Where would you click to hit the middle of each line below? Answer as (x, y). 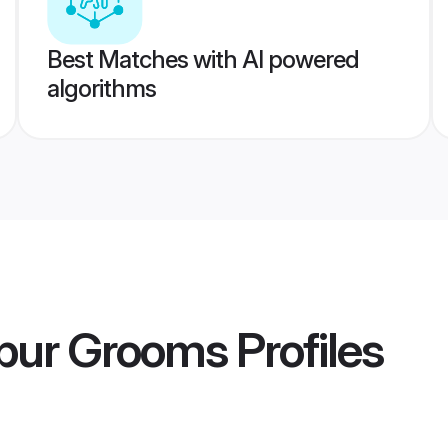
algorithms (101, 88)
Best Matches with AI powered (202, 59)
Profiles (305, 350)
